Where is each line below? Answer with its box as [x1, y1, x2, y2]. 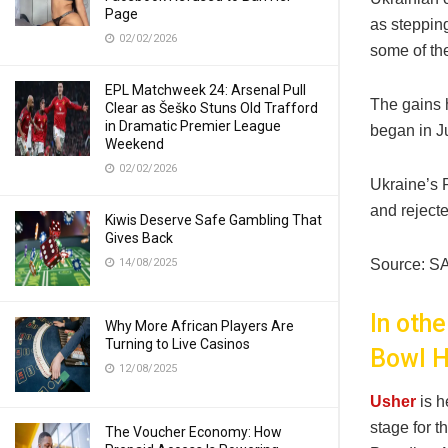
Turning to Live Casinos [105, 336, 250, 352]
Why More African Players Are [105, 318, 294, 334]
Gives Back [105, 230, 173, 246]
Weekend [105, 136, 164, 152]
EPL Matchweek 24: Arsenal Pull [105, 82, 306, 98]
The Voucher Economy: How [105, 424, 282, 440]
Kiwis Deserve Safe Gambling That [105, 212, 322, 228]
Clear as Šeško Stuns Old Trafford [105, 100, 318, 116]
